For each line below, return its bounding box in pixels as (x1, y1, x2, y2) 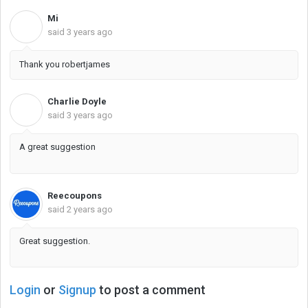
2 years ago (67, 203, 113, 214)
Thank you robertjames (19, 59, 110, 70)
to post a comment (96, 283, 206, 298)
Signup (58, 283, 96, 298)
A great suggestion (19, 142, 96, 153)
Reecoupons (47, 190, 102, 201)
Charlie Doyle (47, 96, 107, 107)
